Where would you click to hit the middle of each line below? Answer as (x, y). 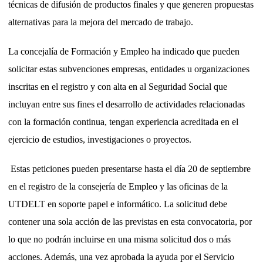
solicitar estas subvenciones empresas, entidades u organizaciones (129, 69)
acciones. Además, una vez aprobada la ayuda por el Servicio (121, 257)
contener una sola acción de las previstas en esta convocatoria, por (130, 221)
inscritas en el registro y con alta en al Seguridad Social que (118, 86)
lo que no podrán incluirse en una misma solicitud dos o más (119, 239)
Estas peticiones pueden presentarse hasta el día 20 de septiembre (129, 168)
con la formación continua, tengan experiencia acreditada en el (123, 122)
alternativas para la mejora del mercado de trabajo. (101, 22)
